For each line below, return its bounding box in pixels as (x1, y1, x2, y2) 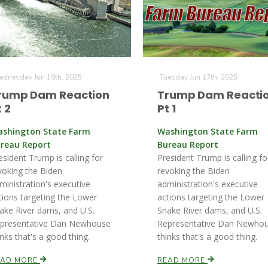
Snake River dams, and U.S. (157, 205, 262, 216)
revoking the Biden (157, 165, 230, 176)
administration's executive (157, 178, 258, 190)
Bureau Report (157, 139, 218, 150)
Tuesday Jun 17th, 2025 (160, 72, 237, 82)
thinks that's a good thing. (157, 231, 257, 242)
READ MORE (157, 255, 208, 265)
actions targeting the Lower (157, 191, 264, 203)
